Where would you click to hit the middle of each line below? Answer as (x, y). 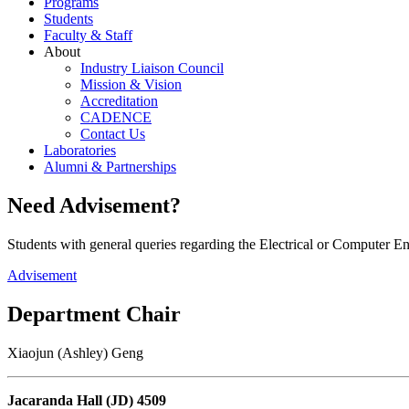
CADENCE (116, 118)
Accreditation (119, 101)
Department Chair (94, 314)
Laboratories (80, 151)
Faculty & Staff (88, 36)
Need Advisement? (94, 206)
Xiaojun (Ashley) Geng (75, 352)
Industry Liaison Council (152, 68)
